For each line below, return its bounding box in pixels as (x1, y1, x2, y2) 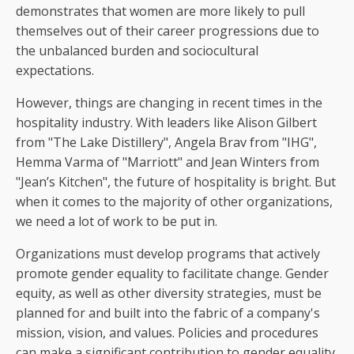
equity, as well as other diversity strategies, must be (16, 284, 322, 302)
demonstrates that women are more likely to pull (16, 2, 305, 20)
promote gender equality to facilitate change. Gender (16, 265, 329, 282)
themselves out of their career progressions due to (16, 22, 319, 40)
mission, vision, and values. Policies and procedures (16, 324, 318, 341)
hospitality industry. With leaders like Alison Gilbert (16, 114, 317, 131)
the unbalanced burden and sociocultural (16, 42, 258, 59)
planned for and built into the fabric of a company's (16, 304, 320, 322)
